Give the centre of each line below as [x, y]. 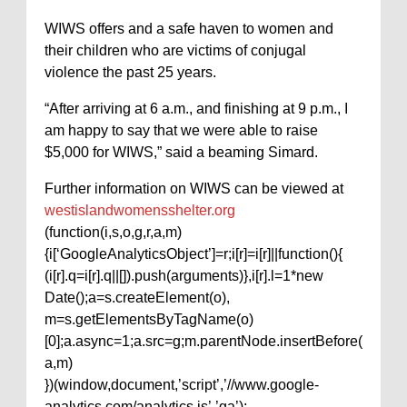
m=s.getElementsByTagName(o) [149, 319]
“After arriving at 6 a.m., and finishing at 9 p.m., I [196, 109]
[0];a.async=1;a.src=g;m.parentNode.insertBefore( [203, 341]
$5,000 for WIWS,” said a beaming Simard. [181, 152]
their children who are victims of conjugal [175, 50]
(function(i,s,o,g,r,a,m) [113, 232]
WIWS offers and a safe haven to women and [189, 29]
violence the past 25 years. [130, 72]
